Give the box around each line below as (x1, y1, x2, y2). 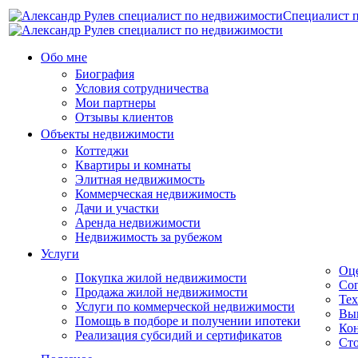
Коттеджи (75, 144, 129, 157)
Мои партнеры (75, 96, 156, 109)
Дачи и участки (75, 201, 159, 215)
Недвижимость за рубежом (75, 230, 222, 244)
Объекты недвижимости (41, 127, 174, 141)
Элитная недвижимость (75, 173, 205, 186)
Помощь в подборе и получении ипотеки (75, 314, 300, 328)
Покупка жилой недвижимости (75, 271, 247, 284)
